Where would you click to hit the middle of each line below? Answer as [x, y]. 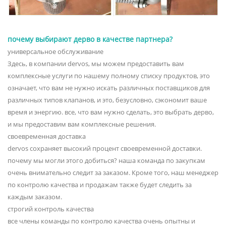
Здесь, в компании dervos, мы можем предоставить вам [96, 63]
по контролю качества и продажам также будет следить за [100, 184]
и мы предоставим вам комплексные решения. [82, 124]
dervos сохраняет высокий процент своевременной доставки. [105, 148]
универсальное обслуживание [55, 51]
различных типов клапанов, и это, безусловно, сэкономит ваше [107, 100]
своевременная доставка [47, 136]
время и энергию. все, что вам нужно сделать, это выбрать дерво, [111, 112]
